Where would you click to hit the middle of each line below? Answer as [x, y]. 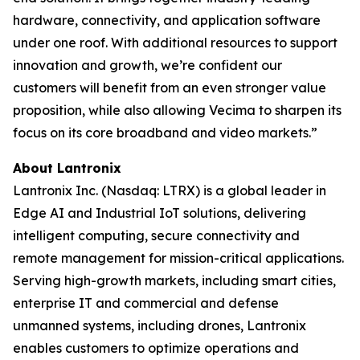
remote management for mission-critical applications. [178, 258]
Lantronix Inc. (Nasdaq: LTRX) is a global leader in [170, 190]
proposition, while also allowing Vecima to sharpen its [177, 110]
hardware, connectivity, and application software [167, 20]
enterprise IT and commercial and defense [146, 303]
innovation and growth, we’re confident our [147, 65]
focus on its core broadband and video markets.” [165, 133]
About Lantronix [67, 168]
